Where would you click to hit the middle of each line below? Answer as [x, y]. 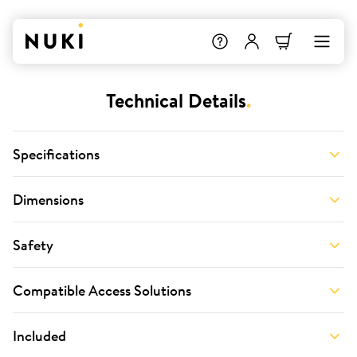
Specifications [56, 153]
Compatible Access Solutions [102, 290]
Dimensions [48, 199]
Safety [33, 244]
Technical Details [176, 100]
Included [39, 335]
